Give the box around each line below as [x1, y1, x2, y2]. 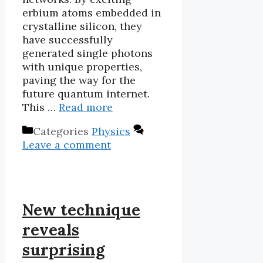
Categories [33, 124, 92, 138]
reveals [22, 220, 79, 240]
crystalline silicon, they [22, 19, 142, 33]
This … [22, 100, 59, 114]
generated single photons [22, 46, 153, 60]
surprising [22, 240, 104, 260]
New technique [22, 200, 140, 220]
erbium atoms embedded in [22, 5, 161, 19]
